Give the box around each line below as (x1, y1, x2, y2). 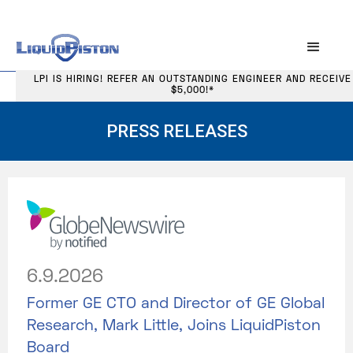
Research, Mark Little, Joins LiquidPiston (27, 318, 321, 333)
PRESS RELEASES (106, 121, 247, 141)
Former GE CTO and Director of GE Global (27, 296, 325, 311)
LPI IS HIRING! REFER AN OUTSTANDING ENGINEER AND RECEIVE (33, 76, 351, 84)
